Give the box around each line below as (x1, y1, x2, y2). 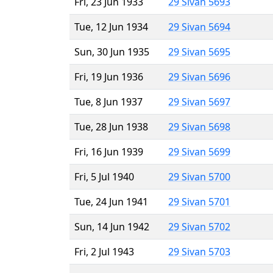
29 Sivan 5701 (168, 194, 230, 208)
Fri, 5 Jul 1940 (74, 169, 134, 183)
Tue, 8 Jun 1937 (74, 94, 143, 108)
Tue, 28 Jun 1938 (74, 119, 148, 133)
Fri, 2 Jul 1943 (74, 244, 134, 258)
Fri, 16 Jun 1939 (74, 144, 143, 158)
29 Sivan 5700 (168, 169, 230, 183)
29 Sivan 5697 (168, 94, 230, 108)
